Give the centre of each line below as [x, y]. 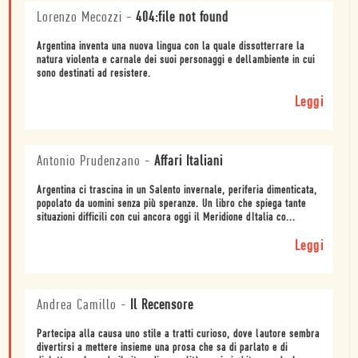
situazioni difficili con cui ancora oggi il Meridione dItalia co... [166, 218]
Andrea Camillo [77, 306]
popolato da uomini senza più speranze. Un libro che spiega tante [171, 205]
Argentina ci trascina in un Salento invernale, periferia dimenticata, [177, 191]
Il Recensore [162, 306]
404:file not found [182, 18]
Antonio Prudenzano [89, 162]
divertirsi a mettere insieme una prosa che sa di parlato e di [162, 348]
